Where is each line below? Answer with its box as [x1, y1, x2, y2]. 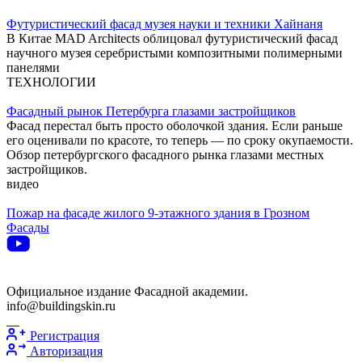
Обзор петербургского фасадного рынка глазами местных [6, 148, 324, 162]
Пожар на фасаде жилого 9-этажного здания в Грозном [6, 206, 309, 221]
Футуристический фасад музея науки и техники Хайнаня [6, 17, 322, 32]
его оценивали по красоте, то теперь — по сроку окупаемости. [6, 133, 353, 148]
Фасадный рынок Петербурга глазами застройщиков [6, 104, 296, 119]
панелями [6, 61, 60, 75]
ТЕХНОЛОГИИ [6, 75, 96, 90]
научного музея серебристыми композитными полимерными [6, 46, 343, 61]
